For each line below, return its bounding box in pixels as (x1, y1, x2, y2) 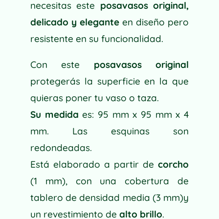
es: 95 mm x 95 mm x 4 (78, 109, 189, 120)
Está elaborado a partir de (30, 158, 158, 170)
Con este (30, 59, 94, 70)
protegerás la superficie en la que (30, 75, 189, 87)
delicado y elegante (30, 16, 119, 28)
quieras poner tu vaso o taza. (30, 92, 159, 104)
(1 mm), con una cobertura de (30, 175, 189, 187)
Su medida (30, 109, 79, 120)
